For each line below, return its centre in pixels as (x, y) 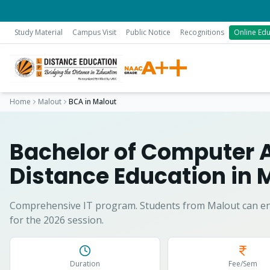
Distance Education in (133, 176)
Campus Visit (94, 32)
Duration (85, 264)
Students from (172, 206)
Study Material (39, 32)
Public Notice (148, 32)
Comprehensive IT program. (74, 206)
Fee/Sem (243, 264)
